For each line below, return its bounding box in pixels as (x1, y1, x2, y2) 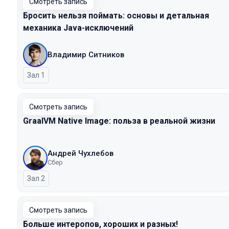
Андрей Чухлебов (48, 149, 113, 158)
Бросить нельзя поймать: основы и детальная (23, 11, 209, 20)
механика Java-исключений (23, 23, 133, 33)
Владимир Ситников (48, 50, 124, 59)
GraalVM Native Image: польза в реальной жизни (23, 116, 215, 126)
